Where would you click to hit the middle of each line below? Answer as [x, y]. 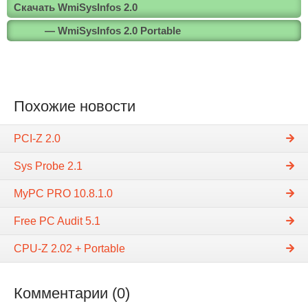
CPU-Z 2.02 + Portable [69, 248]
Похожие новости [75, 106]
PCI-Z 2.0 [37, 138]
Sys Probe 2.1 [48, 166]
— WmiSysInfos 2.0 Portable [113, 30]
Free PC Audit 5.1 [57, 221]
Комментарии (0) [72, 293]
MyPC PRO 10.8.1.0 [63, 193]
